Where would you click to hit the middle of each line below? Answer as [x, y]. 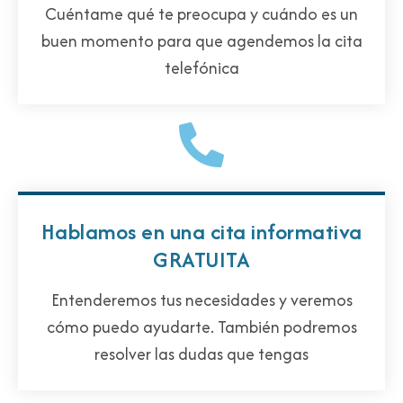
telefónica [201, 67]
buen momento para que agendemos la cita [201, 40]
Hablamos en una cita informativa [201, 231]
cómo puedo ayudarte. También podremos [201, 327]
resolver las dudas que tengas [201, 354]
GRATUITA [201, 259]
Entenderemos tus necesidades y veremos [201, 300]
